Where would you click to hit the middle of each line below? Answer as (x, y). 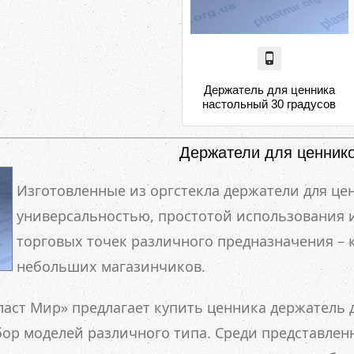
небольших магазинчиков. (111, 266)
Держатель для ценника (269, 90)
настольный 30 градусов (269, 104)
